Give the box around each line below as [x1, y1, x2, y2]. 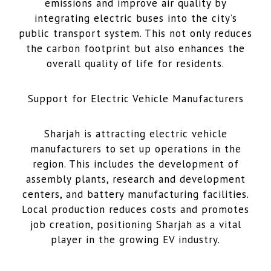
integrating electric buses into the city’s [34, 11, 237, 25]
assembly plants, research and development [25, 172, 246, 186]
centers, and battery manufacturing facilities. [22, 187, 249, 201]
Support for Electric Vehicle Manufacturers [27, 91, 244, 105]
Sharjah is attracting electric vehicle [44, 126, 227, 140]
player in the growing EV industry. [51, 232, 220, 246]
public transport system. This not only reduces [19, 26, 252, 40]
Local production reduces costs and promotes [22, 202, 249, 216]
